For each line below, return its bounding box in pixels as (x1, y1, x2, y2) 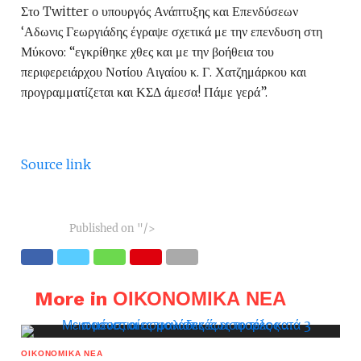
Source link (21, 156, 92, 172)
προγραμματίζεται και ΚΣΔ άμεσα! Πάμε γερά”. (21, 84, 268, 100)
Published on (69, 222, 135, 234)
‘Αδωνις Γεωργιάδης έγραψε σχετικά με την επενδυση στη (21, 23, 323, 39)
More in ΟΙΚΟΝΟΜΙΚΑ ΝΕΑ (34, 288, 286, 310)
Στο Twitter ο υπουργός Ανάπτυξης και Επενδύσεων (21, 3, 299, 19)
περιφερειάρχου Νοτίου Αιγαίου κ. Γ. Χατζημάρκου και (21, 64, 307, 80)
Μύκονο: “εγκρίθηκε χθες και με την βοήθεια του (21, 44, 275, 60)
